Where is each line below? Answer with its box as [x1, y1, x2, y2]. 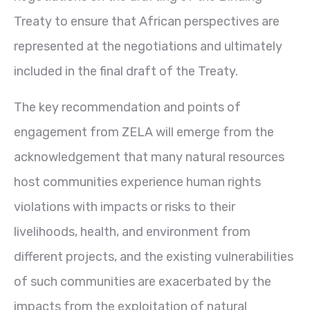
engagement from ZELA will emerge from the [14, 124, 274, 140]
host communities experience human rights [14, 174, 261, 190]
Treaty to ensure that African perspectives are [14, 13, 280, 29]
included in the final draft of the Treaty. [14, 63, 238, 79]
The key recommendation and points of [14, 99, 241, 115]
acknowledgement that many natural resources [14, 149, 284, 165]
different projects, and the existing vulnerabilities [14, 248, 293, 264]
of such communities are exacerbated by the [14, 273, 271, 289]
